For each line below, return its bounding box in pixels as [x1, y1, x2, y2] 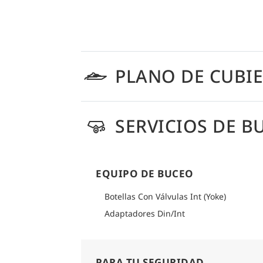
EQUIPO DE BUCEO [96, 167, 194, 181]
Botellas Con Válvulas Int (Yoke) [104, 191, 226, 203]
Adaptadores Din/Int [104, 208, 185, 220]
